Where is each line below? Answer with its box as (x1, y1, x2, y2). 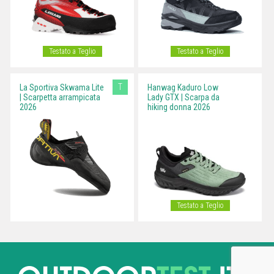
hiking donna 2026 (147, 102, 210, 113)
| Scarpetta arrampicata (20, 92, 100, 103)
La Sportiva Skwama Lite (20, 83, 104, 93)
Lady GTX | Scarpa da (147, 92, 220, 103)
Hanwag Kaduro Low (147, 83, 218, 93)
